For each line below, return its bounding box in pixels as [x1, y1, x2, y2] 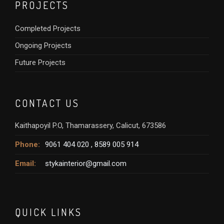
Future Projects [15, 57, 65, 67]
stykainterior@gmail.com [45, 158, 126, 168]
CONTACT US [15, 96, 79, 109]
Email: [15, 158, 36, 168]
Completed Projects [15, 23, 80, 33]
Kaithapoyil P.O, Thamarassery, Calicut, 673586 [15, 120, 166, 130]
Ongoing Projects [15, 40, 71, 50]
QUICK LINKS [15, 205, 82, 218]
